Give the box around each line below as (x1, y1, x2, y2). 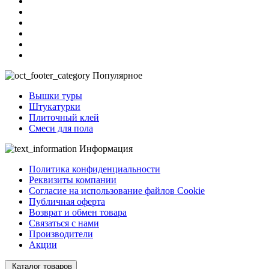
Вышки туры (29, 90, 82, 101)
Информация (79, 143, 133, 154)
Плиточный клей (29, 112, 99, 122)
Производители (29, 228, 93, 239)
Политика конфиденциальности (29, 163, 160, 174)
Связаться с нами (29, 217, 99, 228)
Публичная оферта (29, 196, 105, 207)
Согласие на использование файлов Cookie (29, 185, 205, 196)
